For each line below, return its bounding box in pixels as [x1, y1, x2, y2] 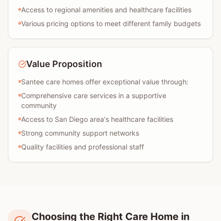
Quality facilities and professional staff [21, 143, 144, 151]
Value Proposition [26, 59, 102, 69]
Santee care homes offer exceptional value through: [21, 77, 188, 86]
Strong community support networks [21, 129, 139, 137]
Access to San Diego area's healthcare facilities [21, 115, 173, 123]
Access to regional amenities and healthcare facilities [21, 5, 191, 14]
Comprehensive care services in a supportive [21, 91, 166, 100]
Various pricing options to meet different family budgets [21, 19, 201, 28]
